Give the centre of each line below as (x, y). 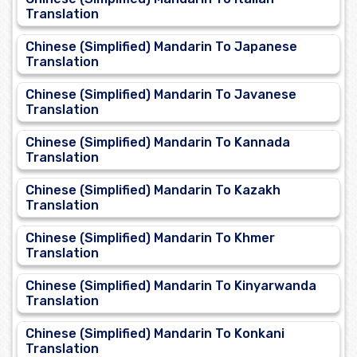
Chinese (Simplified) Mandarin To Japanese (161, 47)
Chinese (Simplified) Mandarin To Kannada (158, 143)
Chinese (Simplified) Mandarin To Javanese (161, 95)
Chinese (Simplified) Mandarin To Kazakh (153, 190)
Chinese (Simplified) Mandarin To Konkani (155, 334)
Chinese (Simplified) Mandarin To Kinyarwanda (171, 286)
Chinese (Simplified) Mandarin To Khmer (150, 238)
